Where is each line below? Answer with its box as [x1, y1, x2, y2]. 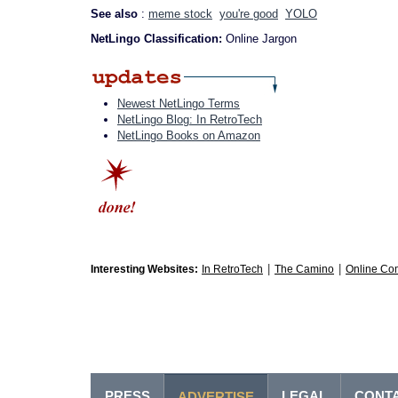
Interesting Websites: [91, 263, 198, 275]
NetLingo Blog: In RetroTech [117, 113, 262, 126]
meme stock [148, 7, 212, 20]
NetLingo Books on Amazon [117, 129, 260, 142]
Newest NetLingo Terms [117, 97, 240, 110]
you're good [219, 7, 278, 20]
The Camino [275, 263, 334, 275]
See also [91, 7, 141, 20]
